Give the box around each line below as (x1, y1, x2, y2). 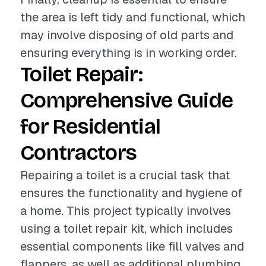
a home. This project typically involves (20, 203, 231, 218)
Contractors (20, 140, 137, 166)
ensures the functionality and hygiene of (20, 185, 242, 201)
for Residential (20, 114, 161, 140)
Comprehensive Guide (20, 88, 233, 113)
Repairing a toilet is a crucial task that (20, 167, 230, 183)
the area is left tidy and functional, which (20, 9, 245, 25)
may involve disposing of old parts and (20, 27, 233, 43)
